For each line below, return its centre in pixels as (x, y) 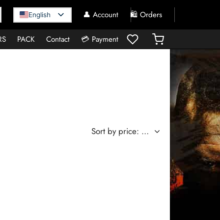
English (40, 15)
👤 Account (101, 15)
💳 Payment (100, 39)
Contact (58, 39)
